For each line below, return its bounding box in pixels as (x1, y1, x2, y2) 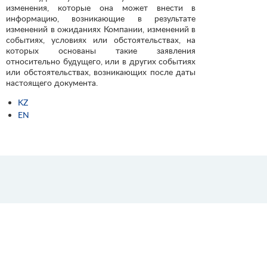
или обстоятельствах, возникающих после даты (6, 66, 196, 77)
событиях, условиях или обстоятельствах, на (6, 34, 196, 45)
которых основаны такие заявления (6, 45, 196, 55)
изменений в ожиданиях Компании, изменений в (6, 23, 196, 34)
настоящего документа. (6, 77, 98, 88)
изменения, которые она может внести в (6, 2, 196, 13)
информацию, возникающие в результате (6, 13, 196, 23)
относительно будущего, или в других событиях (6, 55, 196, 66)
